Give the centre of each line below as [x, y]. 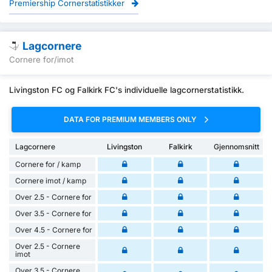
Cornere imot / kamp [51, 181]
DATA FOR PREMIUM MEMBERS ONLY [131, 119]
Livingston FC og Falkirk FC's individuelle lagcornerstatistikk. [127, 90]
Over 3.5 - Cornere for [53, 214]
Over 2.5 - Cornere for [53, 197]
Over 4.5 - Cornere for [54, 230]
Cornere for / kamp [48, 165]
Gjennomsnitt [236, 147]
